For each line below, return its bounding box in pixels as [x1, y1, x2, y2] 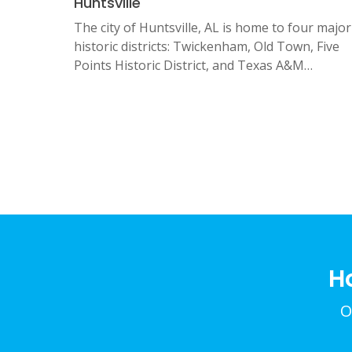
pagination [73, 136, 229, 177]
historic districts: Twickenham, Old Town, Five [74, 38, 339, 56]
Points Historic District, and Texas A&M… [74, 57, 313, 75]
